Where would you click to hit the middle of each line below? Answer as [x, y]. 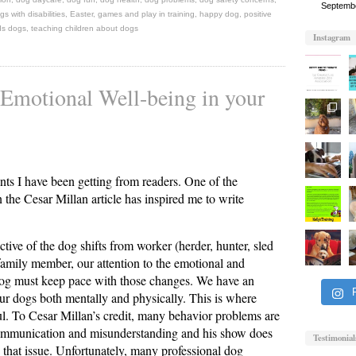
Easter [81, 14]
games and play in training [146, 14]
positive [258, 14]
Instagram [332, 37]
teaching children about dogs [85, 29]
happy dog [219, 14]
